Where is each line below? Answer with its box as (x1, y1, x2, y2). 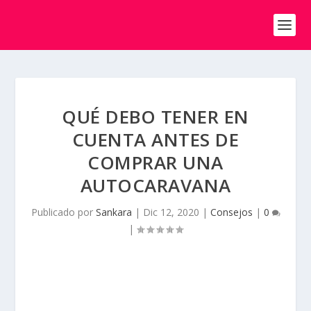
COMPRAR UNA (87, 150, 224, 175)
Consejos (210, 205, 253, 219)
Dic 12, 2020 (142, 205, 199, 219)
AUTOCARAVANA (80, 173, 231, 198)
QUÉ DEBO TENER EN (62, 104, 249, 129)
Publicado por (31, 205, 96, 219)
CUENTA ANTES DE (72, 127, 239, 152)
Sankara (95, 205, 132, 219)
